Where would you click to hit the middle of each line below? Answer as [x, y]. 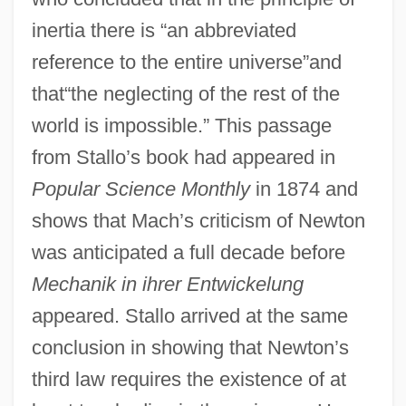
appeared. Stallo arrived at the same [189, 315]
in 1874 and [304, 188]
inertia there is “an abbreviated [164, 30]
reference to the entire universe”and [186, 62]
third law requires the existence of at [188, 379]
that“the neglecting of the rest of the [185, 93]
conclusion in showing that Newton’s [190, 347]
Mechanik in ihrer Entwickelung [167, 284]
